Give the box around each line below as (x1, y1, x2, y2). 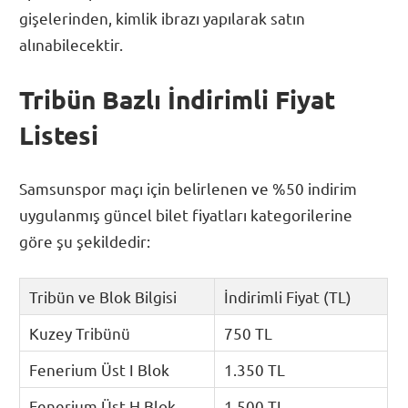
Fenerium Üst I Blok (29, 359, 170, 379)
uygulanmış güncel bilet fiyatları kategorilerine (19, 205, 353, 225)
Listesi (19, 117, 99, 150)
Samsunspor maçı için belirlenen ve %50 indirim (19, 178, 358, 199)
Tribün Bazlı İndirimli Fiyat (19, 82, 336, 115)
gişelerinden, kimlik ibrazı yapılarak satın (19, 8, 306, 28)
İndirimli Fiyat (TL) (224, 286, 352, 306)
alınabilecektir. (19, 35, 124, 55)
